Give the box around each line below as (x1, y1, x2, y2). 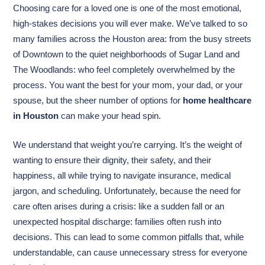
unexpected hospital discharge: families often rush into (13, 216, 222, 227)
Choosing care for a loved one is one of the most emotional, (13, 3, 242, 13)
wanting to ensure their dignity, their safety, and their (13, 155, 212, 165)
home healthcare (183, 95, 252, 105)
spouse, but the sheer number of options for (13, 95, 183, 105)
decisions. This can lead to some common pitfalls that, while (13, 232, 244, 242)
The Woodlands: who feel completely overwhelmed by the (13, 64, 235, 75)
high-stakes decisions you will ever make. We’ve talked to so (13, 18, 248, 28)
